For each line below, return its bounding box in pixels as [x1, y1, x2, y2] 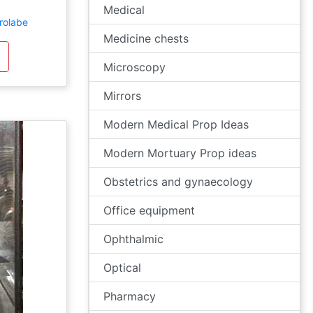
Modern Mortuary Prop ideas [103, 146, 256, 160]
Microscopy [103, 60, 166, 74]
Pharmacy [103, 289, 156, 303]
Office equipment [103, 203, 195, 217]
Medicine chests [103, 31, 189, 45]
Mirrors [103, 89, 141, 103]
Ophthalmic [103, 232, 163, 246]
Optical [103, 261, 141, 275]
